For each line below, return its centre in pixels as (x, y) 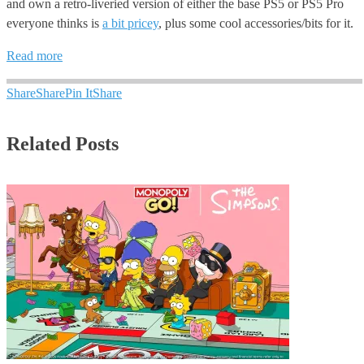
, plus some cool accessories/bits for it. (256, 24)
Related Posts (63, 144)
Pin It (79, 93)
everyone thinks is (54, 24)
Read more (35, 56)
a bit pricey (130, 24)
